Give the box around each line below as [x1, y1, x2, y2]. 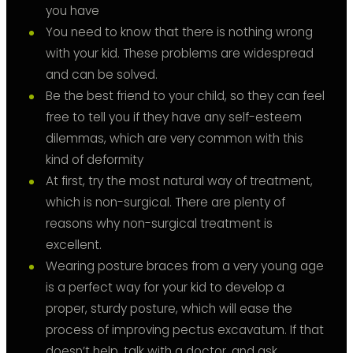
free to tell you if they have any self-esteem [46, 109, 302, 126]
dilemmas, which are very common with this [46, 130, 303, 147]
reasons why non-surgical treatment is [46, 215, 273, 232]
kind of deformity [46, 151, 143, 169]
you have [46, 2, 99, 20]
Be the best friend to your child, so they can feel [46, 87, 325, 105]
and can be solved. [46, 66, 158, 84]
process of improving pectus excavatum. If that [46, 321, 324, 339]
